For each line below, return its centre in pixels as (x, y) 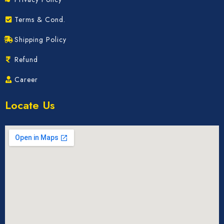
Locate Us (30, 105)
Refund (26, 59)
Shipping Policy (40, 39)
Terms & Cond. (40, 19)
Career (26, 79)
